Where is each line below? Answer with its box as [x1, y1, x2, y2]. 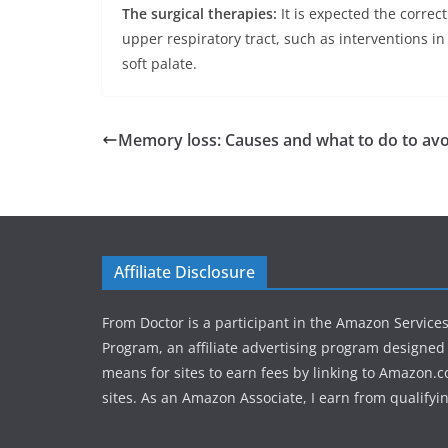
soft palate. [122, 53, 197, 73]
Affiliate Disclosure [114, 261, 255, 283]
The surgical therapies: [122, 3, 277, 23]
